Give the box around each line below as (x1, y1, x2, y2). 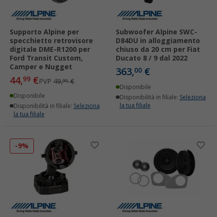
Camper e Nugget (10, 62, 72, 71)
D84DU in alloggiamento (116, 36, 200, 45)
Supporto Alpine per (10, 28, 79, 36)
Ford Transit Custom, (10, 54, 83, 62)
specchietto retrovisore (10, 36, 93, 45)
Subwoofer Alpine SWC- (116, 28, 197, 36)
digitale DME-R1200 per (10, 45, 90, 53)
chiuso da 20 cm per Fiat (116, 45, 200, 53)
